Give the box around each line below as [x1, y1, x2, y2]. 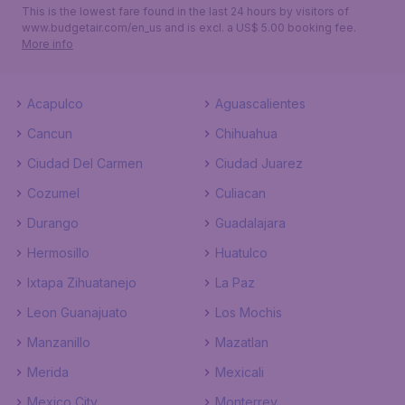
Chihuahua [215, 126, 278, 141]
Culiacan [215, 185, 266, 201]
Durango [27, 215, 79, 231]
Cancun [27, 126, 72, 141]
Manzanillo [27, 334, 90, 350]
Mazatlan [215, 334, 268, 350]
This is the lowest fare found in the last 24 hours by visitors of [22, 5, 349, 18]
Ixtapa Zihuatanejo [27, 275, 137, 290]
